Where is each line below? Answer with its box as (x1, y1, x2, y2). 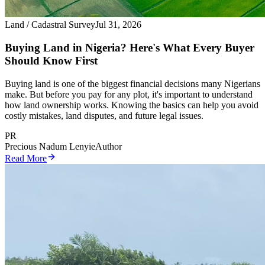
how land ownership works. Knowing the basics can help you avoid (5, 99, 258, 110)
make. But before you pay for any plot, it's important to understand (5, 89, 253, 99)
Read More (5, 153, 47, 163)
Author (95, 141, 122, 151)
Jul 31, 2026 (95, 20, 141, 30)
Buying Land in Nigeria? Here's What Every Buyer (5, 41, 254, 54)
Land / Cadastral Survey (5, 20, 95, 30)
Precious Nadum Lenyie (5, 141, 95, 151)
